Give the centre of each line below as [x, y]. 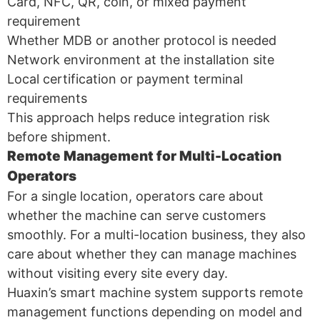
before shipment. [59, 136]
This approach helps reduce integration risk [139, 117]
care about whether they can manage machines [152, 254]
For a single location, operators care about [135, 196]
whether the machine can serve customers [136, 215]
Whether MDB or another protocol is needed [142, 40]
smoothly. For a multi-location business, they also [156, 234]
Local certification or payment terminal [125, 79]
